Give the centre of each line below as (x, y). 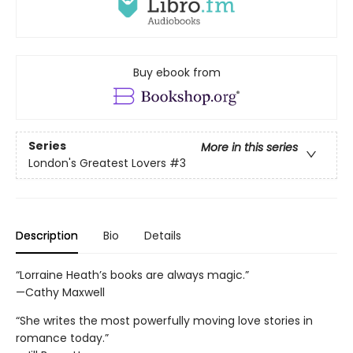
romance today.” (62, 338)
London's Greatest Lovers (97, 163)
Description (47, 235)
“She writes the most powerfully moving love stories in (164, 320)
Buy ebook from (176, 72)
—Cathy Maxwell (60, 292)
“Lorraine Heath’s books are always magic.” (132, 275)
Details (163, 235)
